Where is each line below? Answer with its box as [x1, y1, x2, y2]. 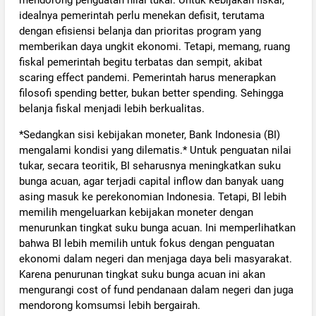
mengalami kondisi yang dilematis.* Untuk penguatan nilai [18, 144, 291, 157]
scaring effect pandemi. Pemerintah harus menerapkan [18, 71, 276, 84]
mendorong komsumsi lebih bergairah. [18, 299, 200, 312]
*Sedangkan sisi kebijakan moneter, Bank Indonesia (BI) [18, 128, 280, 142]
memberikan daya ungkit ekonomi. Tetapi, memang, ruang [18, 40, 290, 53]
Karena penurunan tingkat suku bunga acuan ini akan [18, 268, 265, 281]
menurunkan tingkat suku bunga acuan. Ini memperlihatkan [18, 221, 296, 235]
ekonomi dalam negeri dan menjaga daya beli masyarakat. [18, 253, 292, 266]
